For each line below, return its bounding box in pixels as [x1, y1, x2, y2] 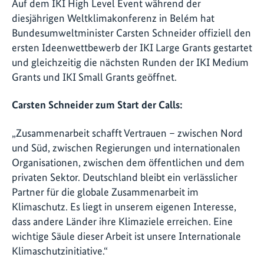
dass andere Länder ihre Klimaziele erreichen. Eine [12, 214, 233, 227]
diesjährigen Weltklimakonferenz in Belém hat [12, 11, 214, 24]
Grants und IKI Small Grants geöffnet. [12, 70, 177, 83]
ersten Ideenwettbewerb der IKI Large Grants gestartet [12, 41, 252, 54]
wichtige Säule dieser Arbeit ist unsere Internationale [12, 229, 241, 242]
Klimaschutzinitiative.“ [12, 244, 108, 257]
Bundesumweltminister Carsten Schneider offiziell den [12, 26, 251, 39]
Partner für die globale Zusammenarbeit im [12, 185, 199, 198]
